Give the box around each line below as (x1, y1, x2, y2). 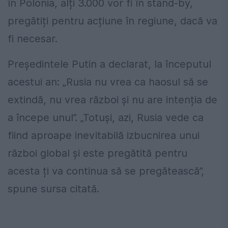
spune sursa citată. (8, 183, 99, 195)
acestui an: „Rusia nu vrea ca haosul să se (8, 76, 208, 89)
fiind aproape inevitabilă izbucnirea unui (8, 129, 199, 142)
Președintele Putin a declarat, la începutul (8, 58, 211, 71)
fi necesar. (8, 33, 58, 45)
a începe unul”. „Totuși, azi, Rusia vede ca (8, 111, 204, 124)
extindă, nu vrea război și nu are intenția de (8, 94, 217, 106)
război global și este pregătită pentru (8, 147, 187, 160)
